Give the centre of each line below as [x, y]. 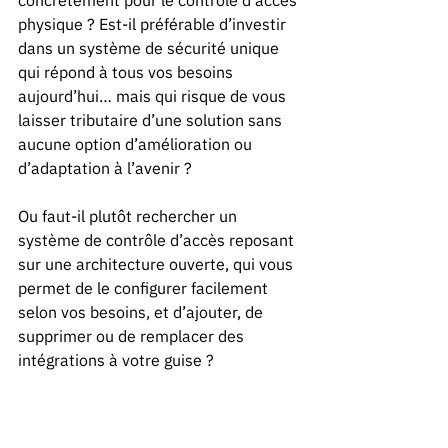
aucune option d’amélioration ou [137, 144]
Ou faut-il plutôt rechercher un [129, 216]
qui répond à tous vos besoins [127, 72]
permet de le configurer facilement [145, 288]
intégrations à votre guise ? [116, 360]
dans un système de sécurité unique [150, 48]
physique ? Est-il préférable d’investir [154, 24]
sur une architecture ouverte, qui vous [157, 264]
